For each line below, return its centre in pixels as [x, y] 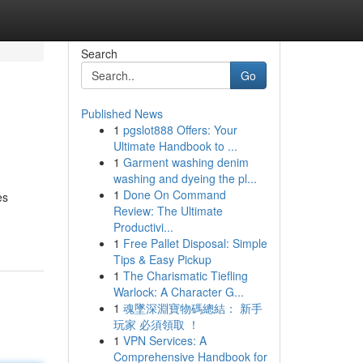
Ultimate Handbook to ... [175, 146]
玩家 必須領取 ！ [156, 324]
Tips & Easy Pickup [162, 259]
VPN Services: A [164, 340]
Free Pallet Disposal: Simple [195, 243]
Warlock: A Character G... [178, 292]
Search [99, 53]
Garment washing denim [186, 162]
